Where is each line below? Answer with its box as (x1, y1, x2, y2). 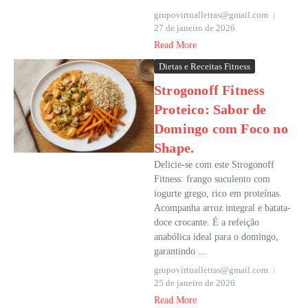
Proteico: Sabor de (154, 102, 267, 118)
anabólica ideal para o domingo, (154, 232, 278, 243)
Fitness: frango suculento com (154, 174, 270, 185)
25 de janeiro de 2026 (154, 278, 235, 289)
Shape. (154, 140, 195, 156)
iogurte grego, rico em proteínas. (154, 188, 282, 199)
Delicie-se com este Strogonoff (154, 159, 274, 170)
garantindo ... (154, 246, 206, 257)
